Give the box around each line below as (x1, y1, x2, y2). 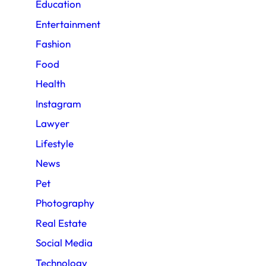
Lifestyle (36, 137, 74, 150)
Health (36, 77, 65, 90)
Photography (36, 197, 94, 210)
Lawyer (36, 117, 69, 130)
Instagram (36, 97, 81, 110)
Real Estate (36, 216, 87, 229)
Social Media (36, 236, 93, 249)
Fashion (36, 37, 71, 50)
